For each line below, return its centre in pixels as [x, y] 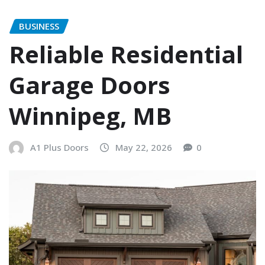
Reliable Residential [126, 54]
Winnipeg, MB [90, 116]
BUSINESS [39, 26]
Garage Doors [90, 85]
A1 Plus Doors [59, 148]
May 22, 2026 [144, 148]
